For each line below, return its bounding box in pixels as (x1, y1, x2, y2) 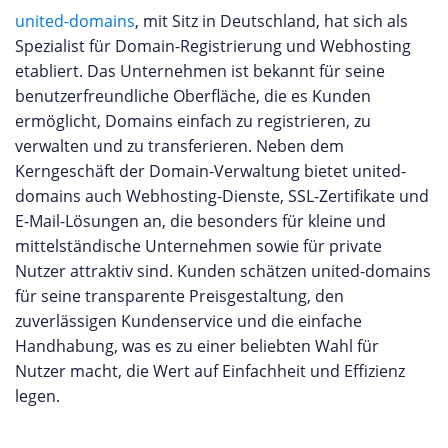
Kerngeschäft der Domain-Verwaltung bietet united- (15, 159, 406, 182)
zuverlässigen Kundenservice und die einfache (15, 309, 362, 332)
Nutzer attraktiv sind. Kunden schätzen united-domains (15, 259, 431, 282)
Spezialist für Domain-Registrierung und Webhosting (15, 34, 411, 57)
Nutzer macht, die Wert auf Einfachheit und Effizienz (15, 359, 405, 382)
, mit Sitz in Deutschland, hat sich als (135, 9, 408, 32)
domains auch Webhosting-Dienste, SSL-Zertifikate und (15, 184, 429, 207)
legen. (15, 384, 60, 407)
